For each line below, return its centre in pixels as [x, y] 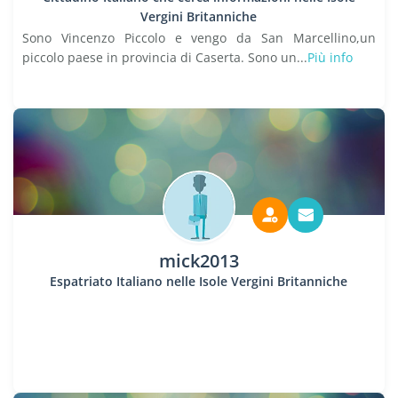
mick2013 [199, 261]
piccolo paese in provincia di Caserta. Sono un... [165, 57]
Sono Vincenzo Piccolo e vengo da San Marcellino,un [199, 38]
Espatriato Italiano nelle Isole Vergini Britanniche [199, 281]
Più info [330, 57]
